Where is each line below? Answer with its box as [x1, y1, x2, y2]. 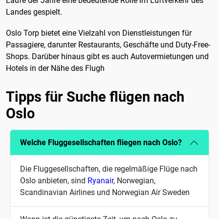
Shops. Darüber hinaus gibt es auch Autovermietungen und [6, 52, 209, 62]
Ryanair [88, 175, 113, 185]
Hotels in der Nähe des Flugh [6, 64, 105, 73]
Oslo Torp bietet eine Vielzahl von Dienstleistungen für [6, 28, 192, 38]
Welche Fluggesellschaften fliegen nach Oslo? [20, 138, 182, 148]
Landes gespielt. [6, 7, 62, 17]
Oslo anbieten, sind [20, 175, 88, 185]
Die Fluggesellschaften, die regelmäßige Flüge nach [20, 164, 197, 174]
